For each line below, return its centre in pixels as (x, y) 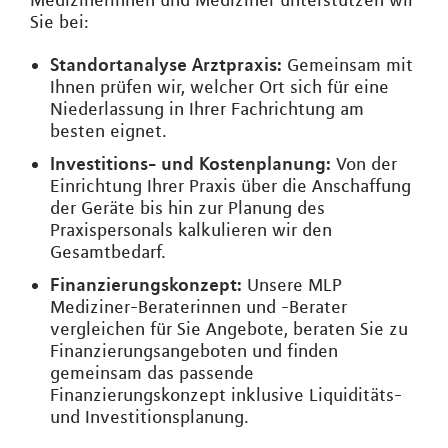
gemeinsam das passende (152, 373)
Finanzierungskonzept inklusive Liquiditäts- (226, 395)
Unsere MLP (292, 285)
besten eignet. (108, 131)
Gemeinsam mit (347, 65)
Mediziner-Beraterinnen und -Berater (198, 307)
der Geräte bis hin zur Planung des (187, 208)
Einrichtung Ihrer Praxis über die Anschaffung (230, 186)
